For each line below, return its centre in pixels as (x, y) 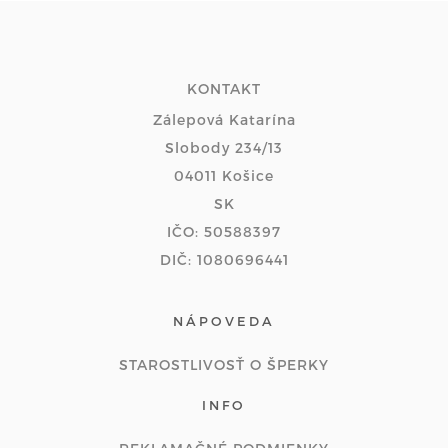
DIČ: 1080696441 (224, 259)
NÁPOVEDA (224, 321)
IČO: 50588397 (224, 231)
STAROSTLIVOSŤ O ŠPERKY (224, 364)
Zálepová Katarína (224, 119)
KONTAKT (224, 88)
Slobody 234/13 (224, 147)
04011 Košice (224, 175)
